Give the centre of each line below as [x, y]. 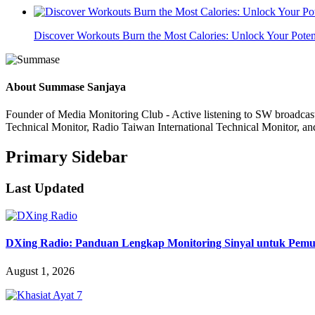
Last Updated [45, 188]
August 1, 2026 [40, 271]
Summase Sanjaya [82, 87]
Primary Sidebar [67, 157]
